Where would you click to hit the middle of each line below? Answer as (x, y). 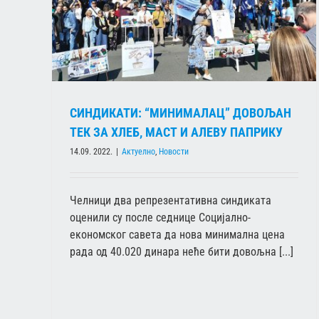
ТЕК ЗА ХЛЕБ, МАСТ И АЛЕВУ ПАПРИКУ (176, 132)
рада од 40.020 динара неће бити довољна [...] (182, 252)
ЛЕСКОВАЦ (214, 73)
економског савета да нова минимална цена (177, 235)
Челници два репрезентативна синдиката (171, 201)
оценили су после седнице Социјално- (160, 218)
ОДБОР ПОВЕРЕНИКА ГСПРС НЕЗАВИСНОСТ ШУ (214, 59)
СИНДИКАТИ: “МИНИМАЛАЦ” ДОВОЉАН (181, 113)
